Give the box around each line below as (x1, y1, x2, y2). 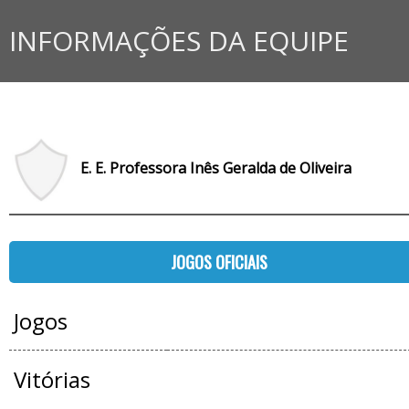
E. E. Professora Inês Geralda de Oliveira (79, 158, 351, 179)
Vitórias (13, 364, 90, 394)
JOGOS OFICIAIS (170, 250, 267, 274)
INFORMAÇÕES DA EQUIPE (9, 22, 349, 59)
